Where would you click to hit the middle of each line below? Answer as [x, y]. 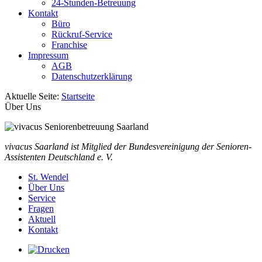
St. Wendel [48, 177]
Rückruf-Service [82, 34]
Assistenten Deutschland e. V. [59, 157]
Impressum [48, 55]
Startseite [78, 96]
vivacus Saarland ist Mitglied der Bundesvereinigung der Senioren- [128, 146]
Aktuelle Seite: [33, 96]
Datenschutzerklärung [92, 76]
